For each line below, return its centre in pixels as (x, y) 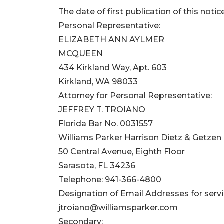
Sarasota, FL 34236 (97, 166)
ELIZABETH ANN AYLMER (111, 40)
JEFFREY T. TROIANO (102, 110)
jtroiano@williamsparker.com (118, 208)
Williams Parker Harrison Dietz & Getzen (140, 138)
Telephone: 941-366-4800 (110, 180)
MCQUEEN (81, 54)
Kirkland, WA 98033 (98, 82)
